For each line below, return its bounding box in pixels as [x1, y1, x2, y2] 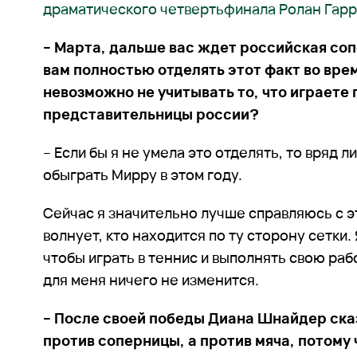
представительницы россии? [43, 104, 260, 124]
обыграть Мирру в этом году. [43, 165, 243, 185]
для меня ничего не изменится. [43, 270, 260, 290]
